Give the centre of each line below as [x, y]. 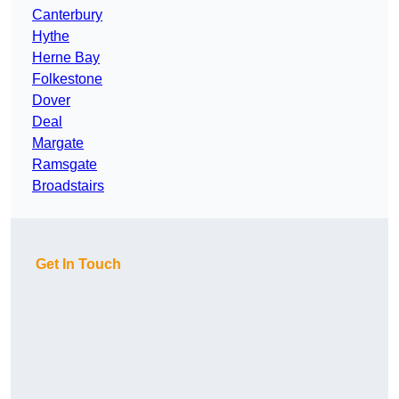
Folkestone [67, 79]
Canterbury [67, 15]
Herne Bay [66, 58]
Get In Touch [78, 265]
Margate [58, 143]
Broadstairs [68, 186]
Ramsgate [65, 165]
